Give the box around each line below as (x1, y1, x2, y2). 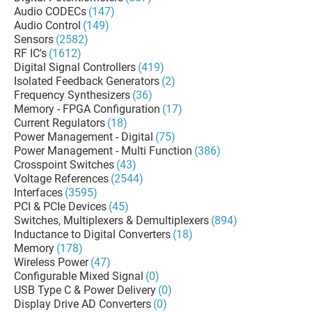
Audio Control (14, 19, 81, 32)
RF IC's (14, 47, 47, 60)
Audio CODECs (14, 5, 86, 18)
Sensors (14, 33, 54, 46)
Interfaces (14, 186, 63, 199)
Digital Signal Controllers (14, 61, 136, 74)
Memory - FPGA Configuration (14, 102, 160, 116)
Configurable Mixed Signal (14, 270, 143, 283)
